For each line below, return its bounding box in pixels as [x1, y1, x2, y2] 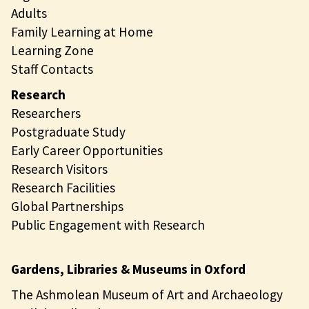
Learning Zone [11, 41, 94, 59]
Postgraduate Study [11, 123, 126, 140]
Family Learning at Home [11, 23, 153, 40]
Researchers [11, 104, 81, 121]
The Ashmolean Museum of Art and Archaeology [11, 286, 283, 303]
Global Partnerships [11, 197, 123, 215]
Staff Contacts [11, 60, 93, 77]
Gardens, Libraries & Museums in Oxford [11, 260, 246, 277]
